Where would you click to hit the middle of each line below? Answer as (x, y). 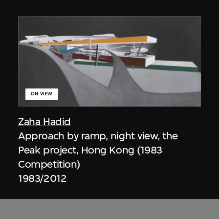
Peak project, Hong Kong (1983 (90, 150)
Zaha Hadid (44, 121)
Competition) (49, 164)
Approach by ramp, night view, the (98, 135)
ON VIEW (42, 94)
